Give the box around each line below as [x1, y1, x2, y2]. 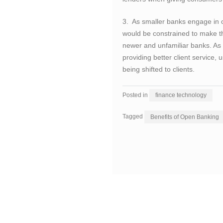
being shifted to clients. [122, 65, 195, 73]
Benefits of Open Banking [150, 113, 219, 120]
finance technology [155, 92, 207, 99]
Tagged [122, 113, 144, 120]
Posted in [122, 92, 149, 99]
